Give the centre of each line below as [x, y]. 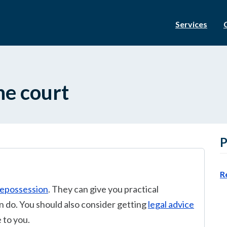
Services [191, 24]
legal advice [171, 204]
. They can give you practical [103, 189]
